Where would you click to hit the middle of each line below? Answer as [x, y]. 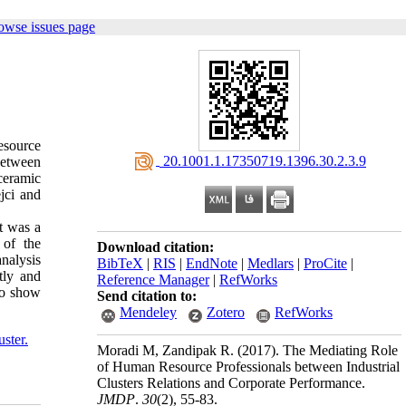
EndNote [212, 263]
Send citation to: [147, 296]
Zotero [226, 312]
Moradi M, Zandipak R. [167, 350]
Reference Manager [153, 280]
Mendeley [148, 312]
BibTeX [120, 263]
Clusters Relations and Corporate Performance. [231, 383]
